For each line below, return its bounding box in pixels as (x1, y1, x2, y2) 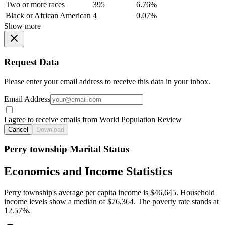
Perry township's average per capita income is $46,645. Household (4, 188, 215, 197)
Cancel (8, 125, 28, 133)
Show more (4, 22, 41, 31)
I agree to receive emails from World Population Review (4, 115, 182, 124)
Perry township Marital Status (4, 144, 129, 155)
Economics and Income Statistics (4, 165, 172, 178)
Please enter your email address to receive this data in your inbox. (4, 77, 210, 86)
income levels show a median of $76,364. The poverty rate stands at (4, 197, 219, 206)
